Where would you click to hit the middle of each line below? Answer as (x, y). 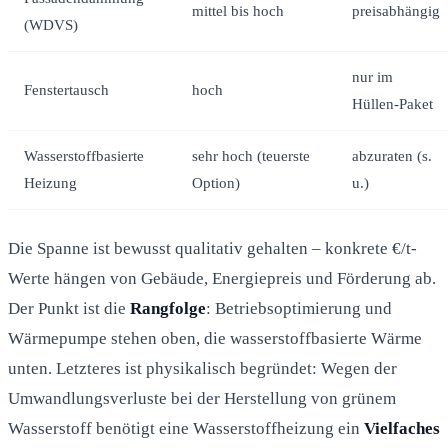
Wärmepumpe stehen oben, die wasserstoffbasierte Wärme (215, 338)
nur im (372, 76)
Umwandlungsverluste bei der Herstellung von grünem (202, 398)
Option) (216, 182)
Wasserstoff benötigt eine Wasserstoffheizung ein (186, 428)
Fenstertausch (66, 89)
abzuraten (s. (392, 155)
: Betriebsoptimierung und (299, 308)
